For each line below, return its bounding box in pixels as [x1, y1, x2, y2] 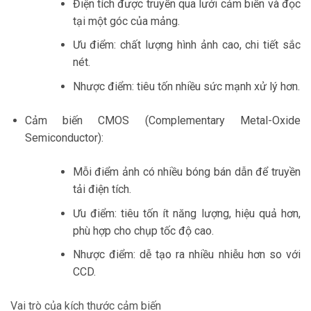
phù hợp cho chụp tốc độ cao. [72, 224, 214, 237]
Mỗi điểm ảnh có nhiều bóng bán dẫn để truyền [72, 165, 301, 178]
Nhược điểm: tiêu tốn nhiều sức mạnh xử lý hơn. [72, 79, 300, 93]
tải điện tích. [72, 182, 131, 196]
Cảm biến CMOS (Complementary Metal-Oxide [24, 113, 301, 127]
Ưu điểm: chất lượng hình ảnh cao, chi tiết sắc [72, 38, 301, 52]
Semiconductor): [24, 131, 103, 144]
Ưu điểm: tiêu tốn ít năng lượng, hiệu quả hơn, [72, 206, 301, 220]
